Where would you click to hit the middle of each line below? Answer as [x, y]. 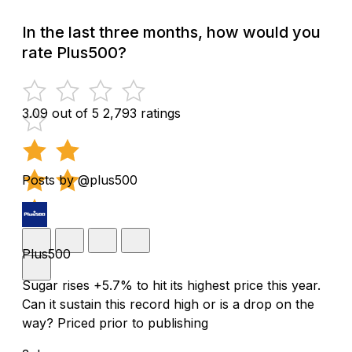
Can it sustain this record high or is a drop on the [168, 304]
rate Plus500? [74, 53]
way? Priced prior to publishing [115, 323]
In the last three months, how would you [171, 33]
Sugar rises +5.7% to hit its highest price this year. [171, 286]
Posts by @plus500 [80, 180]
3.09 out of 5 [60, 114]
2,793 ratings [142, 114]
